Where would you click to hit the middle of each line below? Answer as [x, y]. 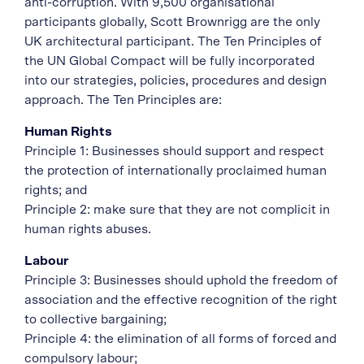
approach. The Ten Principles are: [123, 100]
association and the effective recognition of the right [181, 300]
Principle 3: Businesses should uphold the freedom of [181, 280]
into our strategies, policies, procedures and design [175, 80]
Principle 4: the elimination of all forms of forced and [180, 339]
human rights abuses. [88, 229]
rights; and [56, 190]
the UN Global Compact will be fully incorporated [169, 61]
